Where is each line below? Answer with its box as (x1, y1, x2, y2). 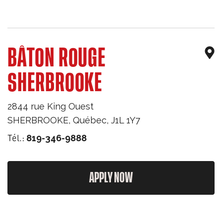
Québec (73, 115, 107, 125)
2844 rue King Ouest (7, 101, 94, 111)
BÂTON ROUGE (7, 46, 106, 71)
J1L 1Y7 (111, 115, 140, 125)
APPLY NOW (89, 171, 133, 185)
